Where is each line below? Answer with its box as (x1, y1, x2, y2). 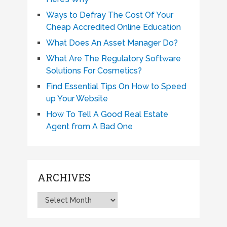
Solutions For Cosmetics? (46, 66, 142, 75)
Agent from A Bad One (46, 122, 133, 131)
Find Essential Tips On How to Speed (46, 82, 186, 91)
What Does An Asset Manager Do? (46, 38, 178, 48)
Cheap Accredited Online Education (46, 22, 181, 32)
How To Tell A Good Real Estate (46, 109, 168, 119)
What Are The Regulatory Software (46, 54, 181, 63)
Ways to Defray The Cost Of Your (46, 10, 173, 20)
